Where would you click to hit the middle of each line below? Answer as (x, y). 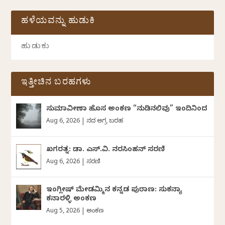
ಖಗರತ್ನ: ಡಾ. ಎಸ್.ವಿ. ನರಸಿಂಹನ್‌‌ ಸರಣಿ (106, 150)
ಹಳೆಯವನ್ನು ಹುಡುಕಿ (58, 22)
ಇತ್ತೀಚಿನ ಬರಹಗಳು (57, 83)
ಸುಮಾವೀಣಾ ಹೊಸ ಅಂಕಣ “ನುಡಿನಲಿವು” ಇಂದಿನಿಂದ (127, 109)
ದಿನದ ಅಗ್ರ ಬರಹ (105, 121)
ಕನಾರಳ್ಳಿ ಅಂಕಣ (72, 199)
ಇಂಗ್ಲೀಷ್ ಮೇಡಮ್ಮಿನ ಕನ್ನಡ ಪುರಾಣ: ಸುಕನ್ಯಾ (115, 190)
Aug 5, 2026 (63, 211)
